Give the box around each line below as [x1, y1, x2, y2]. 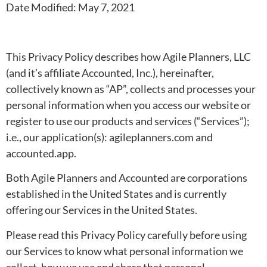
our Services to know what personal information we [6, 244, 243, 257]
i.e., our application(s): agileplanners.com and [6, 130, 213, 144]
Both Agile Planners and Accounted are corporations [6, 171, 247, 185]
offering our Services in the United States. [6, 203, 197, 217]
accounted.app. [6, 146, 76, 160]
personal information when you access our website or [6, 98, 251, 111]
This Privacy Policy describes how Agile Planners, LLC [6, 49, 251, 63]
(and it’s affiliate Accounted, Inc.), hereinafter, [6, 66, 214, 79]
